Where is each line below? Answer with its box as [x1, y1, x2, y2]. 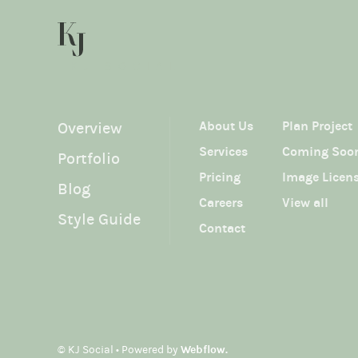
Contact [199, 221, 245, 235]
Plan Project [282, 119, 352, 133]
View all [282, 196, 328, 209]
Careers [199, 196, 243, 209]
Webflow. [181, 344, 228, 356]
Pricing [199, 170, 241, 184]
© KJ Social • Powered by [58, 344, 181, 356]
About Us [199, 119, 253, 133]
